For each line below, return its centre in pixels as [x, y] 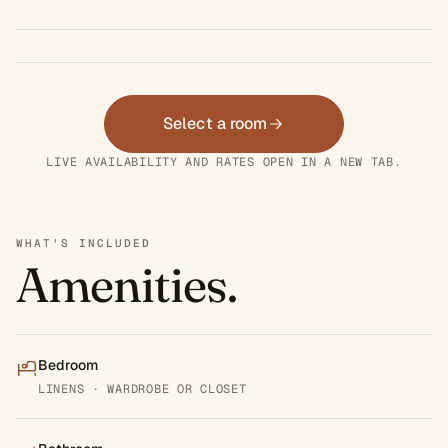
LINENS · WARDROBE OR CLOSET [142, 388]
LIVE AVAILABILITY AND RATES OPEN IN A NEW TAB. [224, 161]
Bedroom [68, 364]
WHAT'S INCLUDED [83, 242]
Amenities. [127, 284]
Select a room [215, 123]
